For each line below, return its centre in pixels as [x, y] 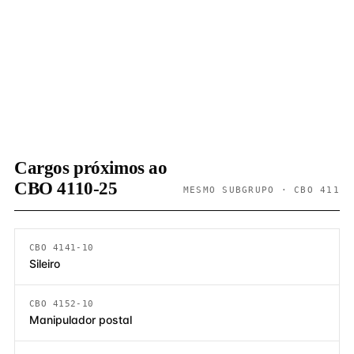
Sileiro [45, 264]
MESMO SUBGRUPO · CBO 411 [261, 190]
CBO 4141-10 [62, 247]
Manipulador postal [81, 320]
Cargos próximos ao [91, 168]
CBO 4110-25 [66, 188]
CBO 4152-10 [62, 303]
